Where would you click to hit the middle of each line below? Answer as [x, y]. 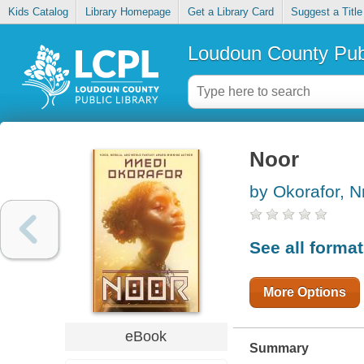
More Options [304, 292]
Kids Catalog [38, 12]
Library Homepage [128, 12]
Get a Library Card [230, 12]
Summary [279, 348]
